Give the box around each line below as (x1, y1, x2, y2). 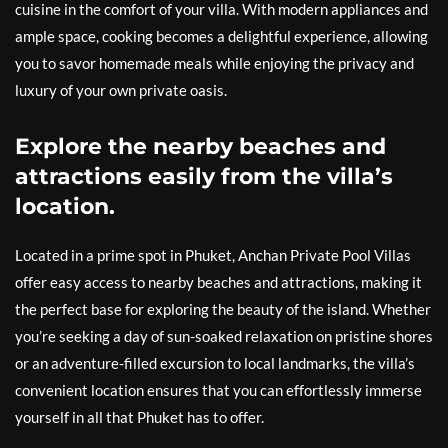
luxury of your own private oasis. (15, 81, 227, 100)
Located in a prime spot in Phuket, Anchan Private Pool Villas (15, 246, 411, 265)
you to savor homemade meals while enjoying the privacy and (15, 54, 414, 73)
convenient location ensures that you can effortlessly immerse (15, 381, 422, 400)
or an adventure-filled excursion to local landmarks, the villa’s (15, 354, 415, 373)
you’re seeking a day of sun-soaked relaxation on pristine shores (15, 327, 433, 346)
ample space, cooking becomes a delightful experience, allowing (15, 27, 428, 46)
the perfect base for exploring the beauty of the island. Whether (15, 300, 431, 319)
